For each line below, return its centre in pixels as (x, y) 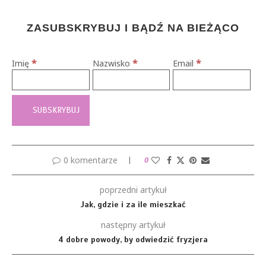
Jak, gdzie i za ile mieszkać (133, 205)
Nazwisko (112, 63)
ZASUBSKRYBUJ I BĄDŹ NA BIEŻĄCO (133, 28)
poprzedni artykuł (133, 190)
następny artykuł (133, 225)
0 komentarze (90, 160)
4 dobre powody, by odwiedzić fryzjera (133, 240)
